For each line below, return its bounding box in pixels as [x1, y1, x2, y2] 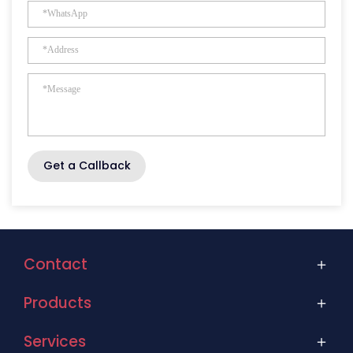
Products [24, 292, 91, 314]
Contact [24, 253, 87, 275]
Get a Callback [43, 158, 131, 174]
